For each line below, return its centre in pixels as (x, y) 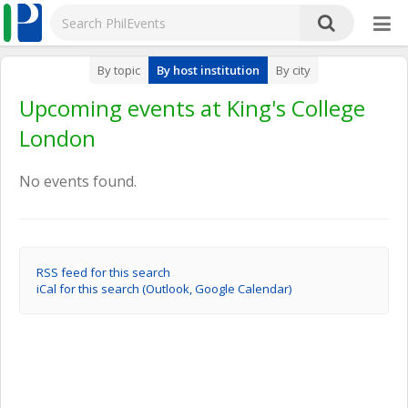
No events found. (78, 181)
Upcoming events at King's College (192, 108)
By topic (119, 70)
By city (293, 70)
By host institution (208, 70)
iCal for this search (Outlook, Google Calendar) (164, 289)
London (57, 138)
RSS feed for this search (103, 272)
